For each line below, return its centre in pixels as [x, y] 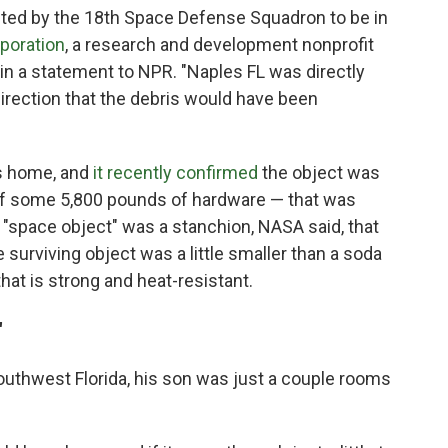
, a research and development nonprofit [219, 45]
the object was [319, 173]
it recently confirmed [175, 173]
